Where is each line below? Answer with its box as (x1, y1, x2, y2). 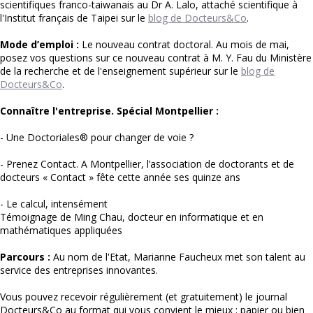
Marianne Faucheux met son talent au (133, 250, 305, 263)
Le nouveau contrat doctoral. (82, 38, 216, 51)
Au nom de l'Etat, (53, 250, 133, 263)
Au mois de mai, (216, 38, 289, 51)
